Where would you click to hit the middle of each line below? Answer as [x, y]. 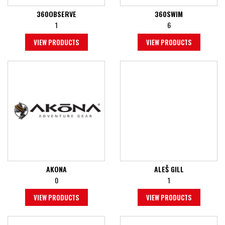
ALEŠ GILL [169, 169]
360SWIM [169, 14]
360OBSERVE [56, 14]
